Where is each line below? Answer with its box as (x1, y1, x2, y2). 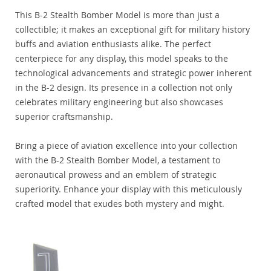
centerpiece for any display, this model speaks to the (15, 53, 228, 65)
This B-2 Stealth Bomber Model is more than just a (15, 9, 220, 21)
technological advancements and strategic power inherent (15, 67, 252, 79)
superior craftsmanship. (15, 111, 113, 123)
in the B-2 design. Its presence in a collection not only (15, 82, 232, 94)
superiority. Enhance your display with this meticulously (15, 183, 242, 195)
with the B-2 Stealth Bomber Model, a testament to (15, 154, 220, 166)
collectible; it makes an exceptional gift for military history (15, 24, 250, 36)
